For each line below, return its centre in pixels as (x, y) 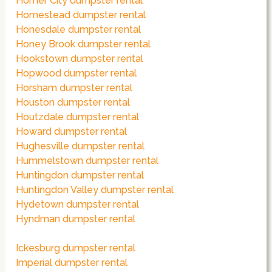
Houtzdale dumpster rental (78, 117)
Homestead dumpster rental (81, 15)
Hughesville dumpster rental (80, 146)
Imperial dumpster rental (72, 263)
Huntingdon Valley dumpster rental (95, 190)
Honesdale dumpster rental (79, 30)
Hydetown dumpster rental (78, 205)
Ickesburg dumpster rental (76, 248)
